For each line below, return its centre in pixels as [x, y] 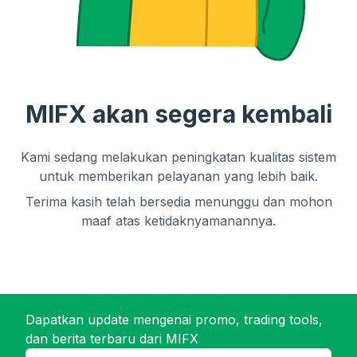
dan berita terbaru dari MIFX [112, 339]
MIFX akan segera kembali [178, 114]
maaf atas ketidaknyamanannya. [178, 221]
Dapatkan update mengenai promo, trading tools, [174, 320]
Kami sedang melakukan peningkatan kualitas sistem [178, 157]
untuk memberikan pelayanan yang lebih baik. [178, 176]
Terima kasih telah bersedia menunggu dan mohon [178, 202]
